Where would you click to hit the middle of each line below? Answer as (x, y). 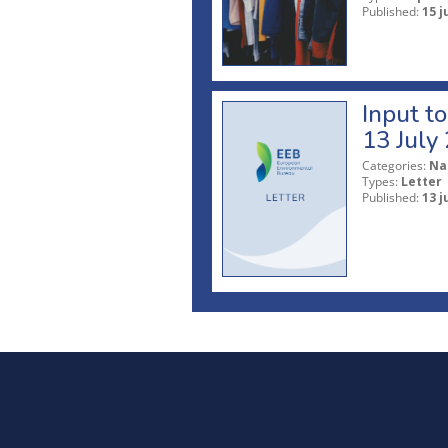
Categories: (394, 165)
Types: (380, 181)
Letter (421, 181)
